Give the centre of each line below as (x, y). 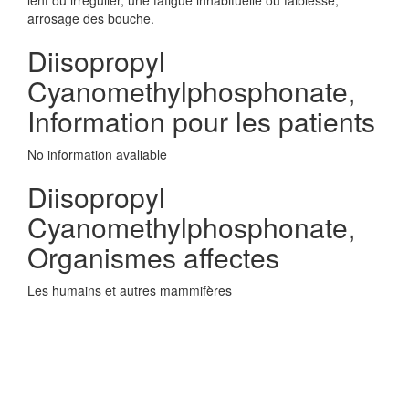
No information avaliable (97, 154)
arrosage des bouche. (91, 18)
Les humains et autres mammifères (130, 290)
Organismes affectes (153, 257)
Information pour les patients (201, 121)
